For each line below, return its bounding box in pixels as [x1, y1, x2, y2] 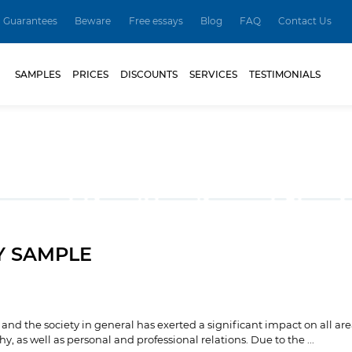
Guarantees [3, 16, 58, 26]
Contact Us [278, 16, 332, 26]
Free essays [128, 16, 183, 26]
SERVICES [189, 69, 237, 79]
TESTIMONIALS [249, 69, 321, 79]
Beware [75, 16, 112, 26]
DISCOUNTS [120, 69, 178, 79]
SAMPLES [15, 69, 60, 79]
